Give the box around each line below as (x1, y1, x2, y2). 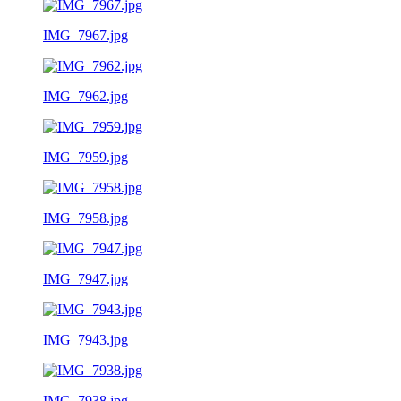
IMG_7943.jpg (43, 331, 128, 347)
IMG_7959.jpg (43, 149, 128, 165)
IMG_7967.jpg (43, 27, 128, 43)
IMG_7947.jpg (43, 270, 128, 286)
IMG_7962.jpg (43, 88, 128, 104)
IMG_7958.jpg (43, 209, 128, 226)
